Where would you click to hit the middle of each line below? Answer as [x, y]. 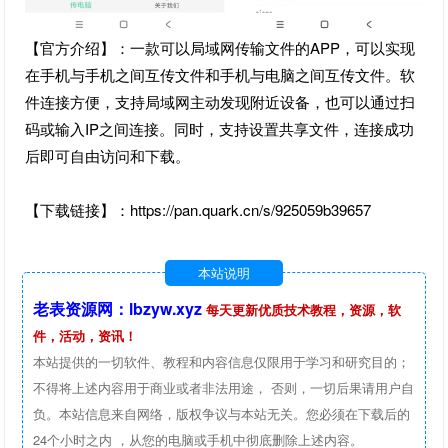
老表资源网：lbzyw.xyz [118, 308]
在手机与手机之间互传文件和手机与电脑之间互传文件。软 [220, 74]
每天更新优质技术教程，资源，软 [304, 309]
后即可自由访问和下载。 [108, 155]
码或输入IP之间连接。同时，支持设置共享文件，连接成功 [220, 128]
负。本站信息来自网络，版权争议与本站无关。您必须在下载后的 [222, 413]
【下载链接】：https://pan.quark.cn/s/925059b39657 [198, 209]
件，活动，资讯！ [85, 335]
